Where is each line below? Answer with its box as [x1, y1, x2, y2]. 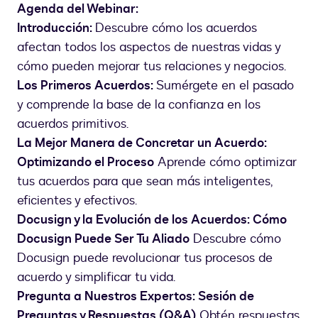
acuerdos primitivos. [17, 115, 128, 133]
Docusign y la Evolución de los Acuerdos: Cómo [17, 211, 287, 229]
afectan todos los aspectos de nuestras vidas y [17, 38, 280, 57]
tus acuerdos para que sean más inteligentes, [17, 172, 272, 191]
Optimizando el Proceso [17, 153, 154, 172]
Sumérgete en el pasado [156, 77, 294, 95]
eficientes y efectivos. [17, 192, 137, 210]
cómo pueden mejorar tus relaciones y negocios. [17, 57, 286, 76]
